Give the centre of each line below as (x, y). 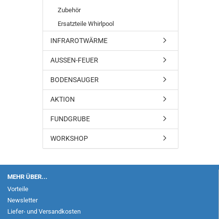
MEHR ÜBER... (27, 177)
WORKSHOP (69, 138)
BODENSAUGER (75, 80)
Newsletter (22, 200)
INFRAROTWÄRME (79, 41)
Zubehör (69, 10)
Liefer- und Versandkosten (44, 211)
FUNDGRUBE (70, 119)
